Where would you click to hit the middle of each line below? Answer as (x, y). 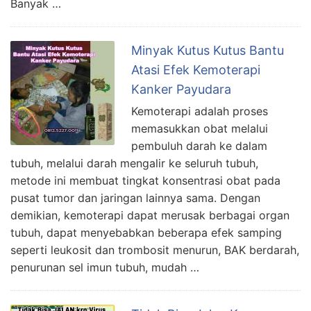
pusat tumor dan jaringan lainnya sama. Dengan (135, 197)
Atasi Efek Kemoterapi (196, 69)
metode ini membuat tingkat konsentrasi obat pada (145, 180)
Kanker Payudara (181, 89)
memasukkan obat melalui (200, 128)
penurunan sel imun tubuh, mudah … (105, 267)
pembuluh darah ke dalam (199, 145)
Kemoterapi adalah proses (200, 111)
